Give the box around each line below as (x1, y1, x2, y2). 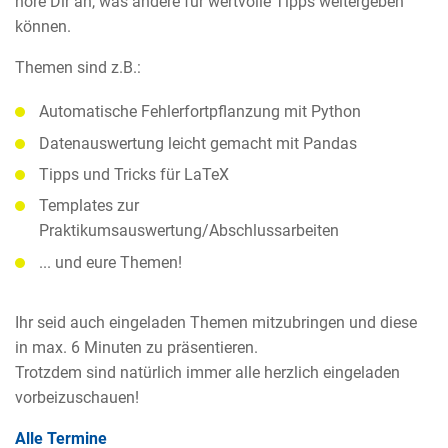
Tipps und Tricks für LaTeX (39, 164, 229, 184)
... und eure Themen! (39, 252, 182, 272)
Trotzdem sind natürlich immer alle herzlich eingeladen (15, 362, 400, 382)
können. (15, 16, 71, 36)
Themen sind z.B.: (15, 57, 141, 77)
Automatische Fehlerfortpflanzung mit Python (39, 102, 361, 122)
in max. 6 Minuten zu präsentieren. (15, 337, 258, 357)
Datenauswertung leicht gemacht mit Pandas (39, 133, 357, 153)
